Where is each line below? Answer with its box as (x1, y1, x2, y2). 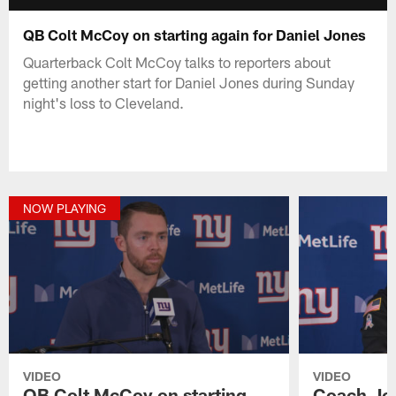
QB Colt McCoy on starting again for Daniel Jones (23, 25, 367, 43)
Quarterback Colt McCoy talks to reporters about (23, 52, 331, 71)
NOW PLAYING (23, 201, 107, 217)
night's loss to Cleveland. (23, 93, 185, 111)
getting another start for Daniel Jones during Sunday (23, 72, 355, 91)
